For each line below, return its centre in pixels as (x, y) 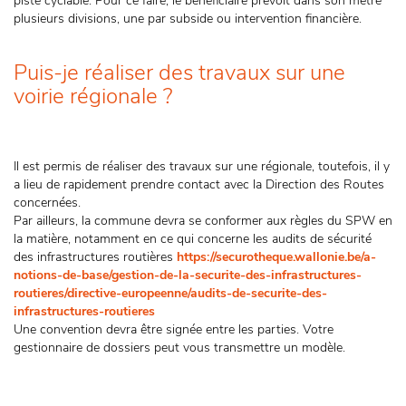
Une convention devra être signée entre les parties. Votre (174, 329)
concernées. (47, 203)
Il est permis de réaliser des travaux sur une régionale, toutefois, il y (202, 166)
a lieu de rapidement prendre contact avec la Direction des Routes (199, 184)
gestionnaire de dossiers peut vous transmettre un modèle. (181, 348)
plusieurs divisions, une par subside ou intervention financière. (189, 19)
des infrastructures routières (93, 257)
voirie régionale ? (93, 96)
